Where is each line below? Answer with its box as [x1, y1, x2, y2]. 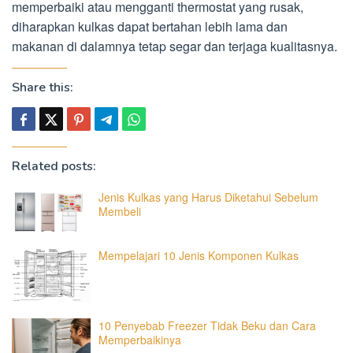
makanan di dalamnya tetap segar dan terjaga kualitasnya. [12, 37, 337, 55]
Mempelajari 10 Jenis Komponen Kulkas [98, 247, 299, 263]
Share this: [12, 79, 73, 96]
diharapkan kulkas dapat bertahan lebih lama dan [12, 17, 288, 35]
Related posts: [12, 158, 96, 175]
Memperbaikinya [98, 332, 181, 348]
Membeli [98, 203, 141, 219]
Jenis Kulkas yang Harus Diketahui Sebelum [98, 189, 318, 205]
